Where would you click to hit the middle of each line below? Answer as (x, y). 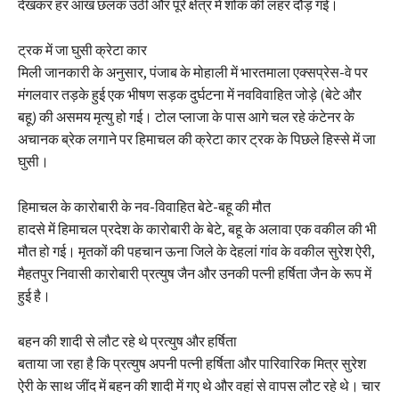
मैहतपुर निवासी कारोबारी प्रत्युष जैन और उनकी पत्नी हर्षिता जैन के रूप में (195, 274)
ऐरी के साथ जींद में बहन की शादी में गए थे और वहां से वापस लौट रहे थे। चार (199, 386)
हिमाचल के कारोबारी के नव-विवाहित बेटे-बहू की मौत (144, 207)
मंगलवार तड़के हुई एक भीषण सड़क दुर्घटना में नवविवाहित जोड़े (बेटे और (190, 95)
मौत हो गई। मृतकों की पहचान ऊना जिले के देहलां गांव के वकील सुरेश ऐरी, (196, 252)
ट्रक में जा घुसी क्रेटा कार (82, 50)
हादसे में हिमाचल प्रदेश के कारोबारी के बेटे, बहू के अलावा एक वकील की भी (197, 229)
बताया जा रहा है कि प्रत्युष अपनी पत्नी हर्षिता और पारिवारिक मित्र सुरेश (192, 364)
